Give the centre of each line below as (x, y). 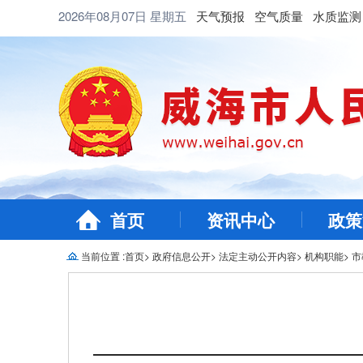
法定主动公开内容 (258, 256)
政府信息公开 (181, 256)
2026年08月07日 (104, 16)
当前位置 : (103, 256)
